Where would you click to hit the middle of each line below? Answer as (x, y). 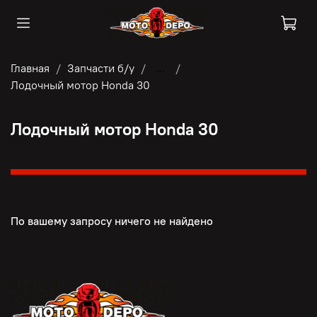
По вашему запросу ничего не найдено (112, 221)
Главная (30, 68)
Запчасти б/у (101, 68)
